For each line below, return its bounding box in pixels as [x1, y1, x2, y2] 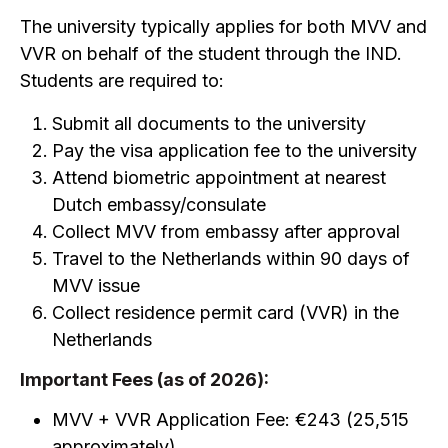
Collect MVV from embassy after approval [52, 221, 400, 242]
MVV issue [52, 275, 140, 296]
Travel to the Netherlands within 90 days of [52, 248, 410, 269]
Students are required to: [20, 70, 224, 91]
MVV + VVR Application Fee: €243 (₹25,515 [52, 409, 409, 430]
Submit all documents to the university [52, 113, 366, 134]
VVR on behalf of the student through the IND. [20, 43, 402, 64]
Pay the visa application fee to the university [52, 140, 417, 161]
